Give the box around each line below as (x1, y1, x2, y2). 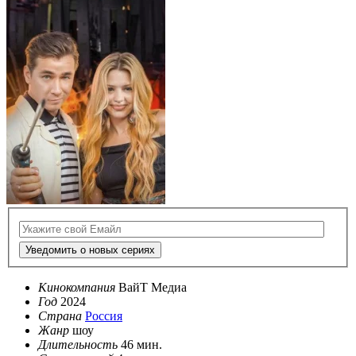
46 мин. (121, 338, 162, 352)
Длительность (38, 338, 118, 352)
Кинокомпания (38, 281, 115, 295)
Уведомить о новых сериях (25, 244, 155, 257)
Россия (85, 309, 122, 323)
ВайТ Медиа (118, 281, 187, 295)
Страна (38, 309, 82, 323)
